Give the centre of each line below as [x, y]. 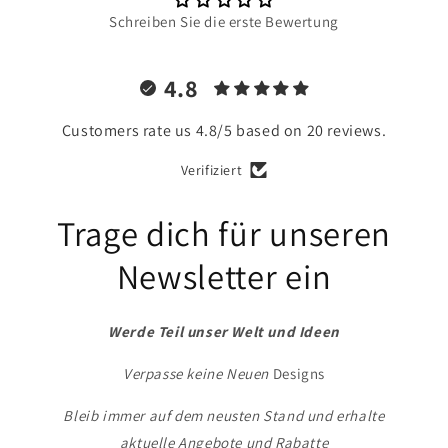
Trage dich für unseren [224, 233]
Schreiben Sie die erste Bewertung [224, 21]
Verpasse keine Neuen [198, 373]
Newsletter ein [224, 276]
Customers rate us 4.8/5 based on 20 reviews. [224, 130]
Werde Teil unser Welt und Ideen [224, 331]
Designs [298, 373]
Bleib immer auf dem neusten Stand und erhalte [224, 415]
